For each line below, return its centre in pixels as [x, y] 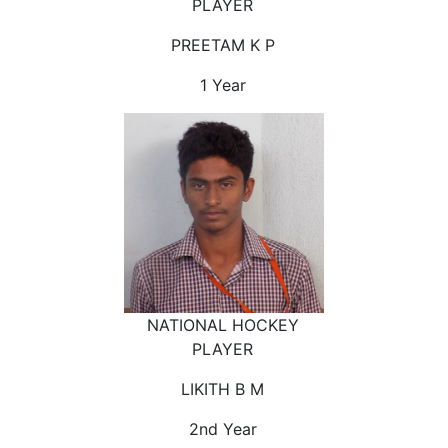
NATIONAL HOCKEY [222, 325]
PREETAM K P [222, 44]
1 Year [222, 84]
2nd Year [222, 429]
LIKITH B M [222, 389]
